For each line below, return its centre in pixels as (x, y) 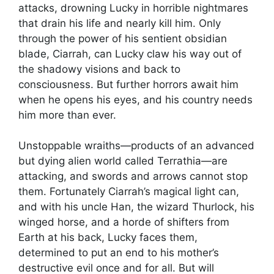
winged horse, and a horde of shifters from (124, 222)
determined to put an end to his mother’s (119, 253)
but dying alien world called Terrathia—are (123, 161)
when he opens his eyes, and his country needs (135, 99)
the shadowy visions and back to (99, 69)
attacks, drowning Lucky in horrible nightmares (133, 8)
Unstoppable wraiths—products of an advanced (136, 146)
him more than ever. (67, 115)
